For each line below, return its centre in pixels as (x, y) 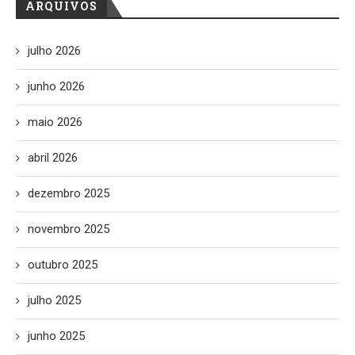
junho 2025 (56, 336)
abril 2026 (53, 158)
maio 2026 (55, 122)
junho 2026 (56, 86)
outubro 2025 (63, 265)
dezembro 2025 (69, 193)
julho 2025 (54, 300)
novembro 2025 (69, 229)
